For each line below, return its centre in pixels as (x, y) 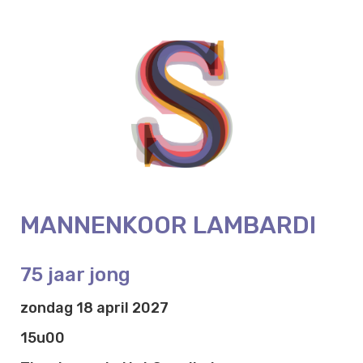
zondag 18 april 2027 (94, 307)
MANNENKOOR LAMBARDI (168, 225)
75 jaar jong (75, 274)
